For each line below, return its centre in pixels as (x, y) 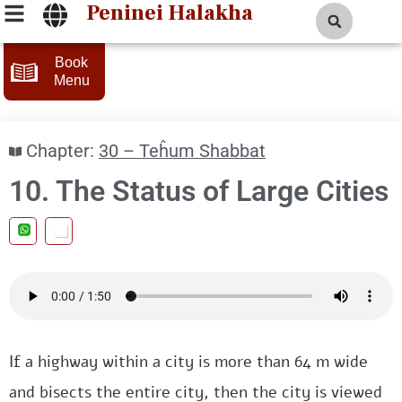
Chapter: (60, 151)
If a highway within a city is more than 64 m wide (188, 362)
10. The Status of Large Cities (199, 191)
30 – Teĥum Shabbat (182, 151)
